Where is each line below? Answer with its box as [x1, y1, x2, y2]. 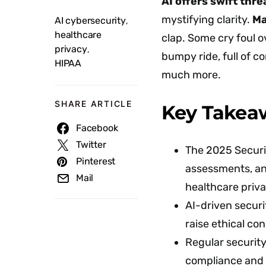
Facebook [76, 122, 118, 134]
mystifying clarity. [161, 13, 252, 26]
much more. [161, 68, 221, 81]
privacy [55, 43, 87, 55]
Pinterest [76, 156, 116, 167]
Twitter [76, 139, 106, 150]
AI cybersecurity [55, 15, 126, 26]
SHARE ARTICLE [55, 99, 132, 109]
